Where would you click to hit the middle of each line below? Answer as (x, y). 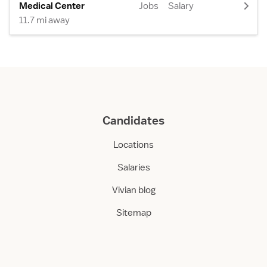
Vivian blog (133, 190)
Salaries (133, 167)
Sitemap (133, 213)
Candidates (133, 120)
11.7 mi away (44, 20)
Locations (133, 145)
